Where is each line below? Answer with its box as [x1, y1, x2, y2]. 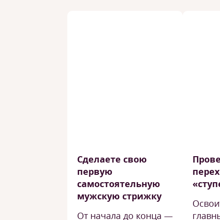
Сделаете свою [77, 153, 147, 165]
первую [77, 165, 112, 177]
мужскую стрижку [77, 190, 162, 202]
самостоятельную [77, 178, 160, 190]
